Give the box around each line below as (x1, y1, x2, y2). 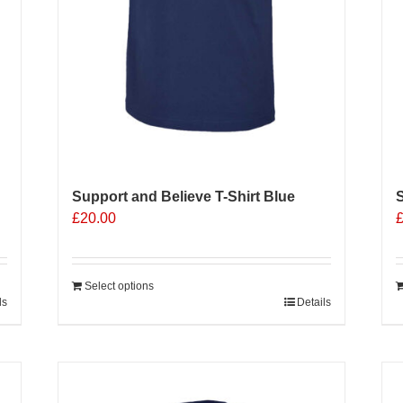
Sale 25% (258, 381, 321, 398)
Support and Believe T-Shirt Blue (71, 188, 295, 204)
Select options (84, 279, 154, 292)
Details (296, 295, 331, 309)
